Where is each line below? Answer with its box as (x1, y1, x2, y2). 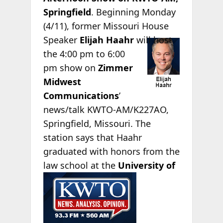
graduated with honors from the (43, 145, 180, 158)
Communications (43, 90, 119, 102)
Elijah (79, 34, 104, 46)
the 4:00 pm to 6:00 (43, 48, 125, 60)
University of (117, 159, 175, 172)
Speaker (43, 34, 80, 46)
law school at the (43, 159, 118, 172)
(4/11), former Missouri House (43, 20, 169, 32)
